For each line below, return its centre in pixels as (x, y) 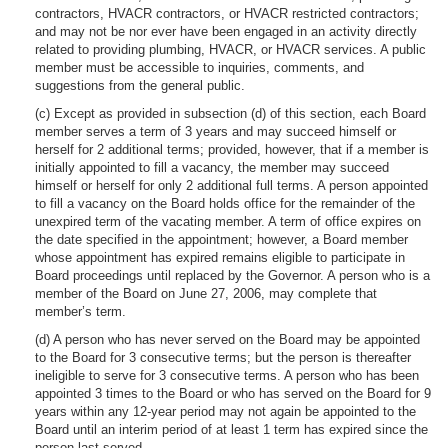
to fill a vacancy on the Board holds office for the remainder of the (225, 203)
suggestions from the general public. (140, 85)
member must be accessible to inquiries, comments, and (199, 67)
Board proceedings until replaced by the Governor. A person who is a (232, 275)
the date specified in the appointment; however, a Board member (221, 239)
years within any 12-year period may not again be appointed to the (225, 411)
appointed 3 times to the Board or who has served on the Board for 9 (233, 393)
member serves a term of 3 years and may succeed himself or (215, 131)
